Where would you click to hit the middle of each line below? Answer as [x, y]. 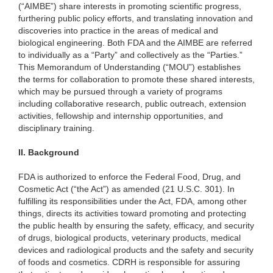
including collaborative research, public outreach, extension [132, 104]
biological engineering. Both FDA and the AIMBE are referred [135, 43]
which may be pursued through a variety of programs [120, 92]
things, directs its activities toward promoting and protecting [132, 214]
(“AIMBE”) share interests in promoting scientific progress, [130, 6]
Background [54, 153]
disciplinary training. [56, 128]
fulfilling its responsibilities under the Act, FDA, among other [133, 201]
